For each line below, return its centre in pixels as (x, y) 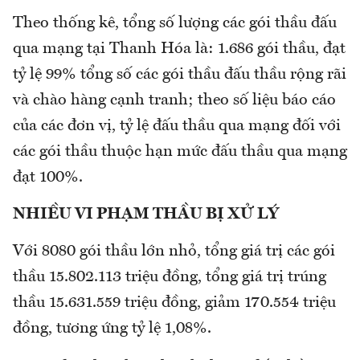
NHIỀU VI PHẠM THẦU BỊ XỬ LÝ (146, 214)
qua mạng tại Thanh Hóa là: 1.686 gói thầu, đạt (179, 49)
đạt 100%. (48, 177)
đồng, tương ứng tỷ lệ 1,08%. (112, 328)
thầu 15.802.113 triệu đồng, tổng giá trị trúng (170, 277)
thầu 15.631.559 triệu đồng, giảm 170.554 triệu (174, 303)
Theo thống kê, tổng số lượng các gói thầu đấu (175, 23)
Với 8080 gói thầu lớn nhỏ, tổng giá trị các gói (174, 251)
